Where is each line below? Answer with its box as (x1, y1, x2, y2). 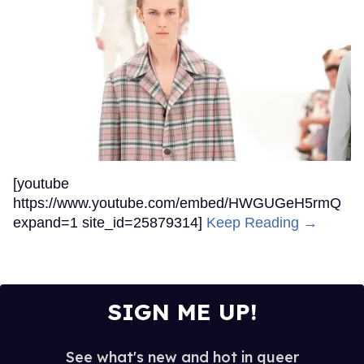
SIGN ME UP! (106, 297, 258, 327)
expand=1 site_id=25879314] (13, 214, 206, 232)
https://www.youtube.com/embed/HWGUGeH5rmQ (13, 195, 341, 212)
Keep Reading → (206, 214, 318, 232)
